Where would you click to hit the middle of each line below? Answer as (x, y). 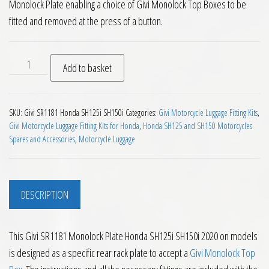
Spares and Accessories (42, 139)
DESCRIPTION (45, 195)
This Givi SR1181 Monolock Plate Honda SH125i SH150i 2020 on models (133, 236)
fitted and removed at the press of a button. (86, 21)
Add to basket (88, 68)
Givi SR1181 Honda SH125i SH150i (74, 113)
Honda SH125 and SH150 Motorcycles (198, 126)
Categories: (142, 113)
